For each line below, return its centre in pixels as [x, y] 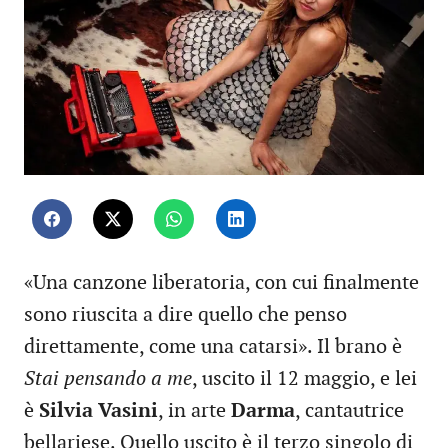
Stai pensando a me [108, 379]
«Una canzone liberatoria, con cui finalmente [221, 283]
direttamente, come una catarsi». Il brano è [213, 347]
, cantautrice [349, 411]
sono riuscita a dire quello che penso [185, 315]
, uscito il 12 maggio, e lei [304, 379]
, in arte [194, 411]
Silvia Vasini [98, 411]
